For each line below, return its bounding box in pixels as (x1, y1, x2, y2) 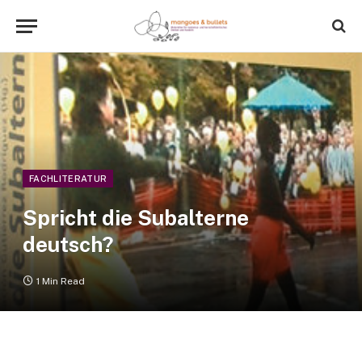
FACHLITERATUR (29, 174, 107, 183)
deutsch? (23, 232, 114, 257)
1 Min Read (36, 276, 85, 287)
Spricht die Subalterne (23, 205, 249, 230)
